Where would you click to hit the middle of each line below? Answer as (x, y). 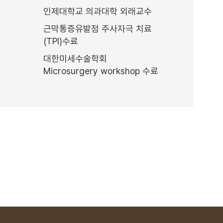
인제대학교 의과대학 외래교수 (98, 11)
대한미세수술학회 (75, 58)
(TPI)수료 (61, 41)
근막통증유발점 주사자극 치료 (98, 28)
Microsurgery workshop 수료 (101, 71)
